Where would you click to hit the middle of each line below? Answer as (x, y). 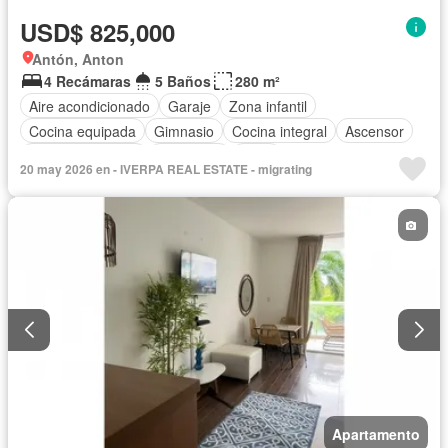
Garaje (189, 105)
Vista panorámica (84, 155)
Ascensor (374, 130)
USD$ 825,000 (97, 32)
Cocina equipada (82, 130)
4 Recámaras (87, 81)
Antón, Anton (78, 59)
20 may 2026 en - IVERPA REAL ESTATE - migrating (166, 169)
